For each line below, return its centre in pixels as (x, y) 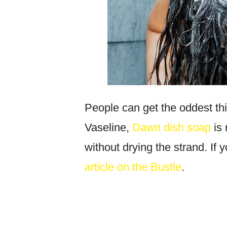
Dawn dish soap (172, 128)
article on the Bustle (133, 167)
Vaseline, (108, 128)
